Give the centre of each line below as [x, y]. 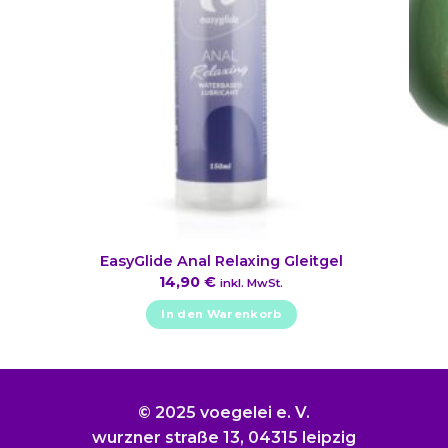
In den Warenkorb [221, 314]
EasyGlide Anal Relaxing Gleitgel [221, 261]
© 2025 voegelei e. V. [224, 412]
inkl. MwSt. [252, 282]
